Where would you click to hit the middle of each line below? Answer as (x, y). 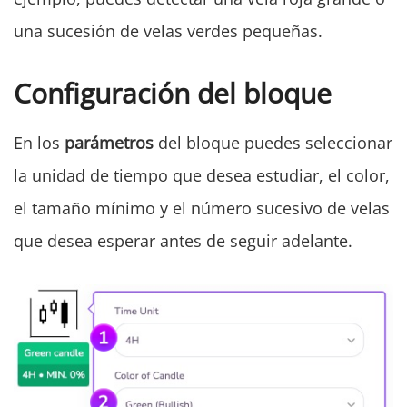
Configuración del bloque (173, 93)
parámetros (109, 142)
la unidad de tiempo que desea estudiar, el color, (202, 175)
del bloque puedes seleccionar (273, 142)
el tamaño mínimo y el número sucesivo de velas (202, 208)
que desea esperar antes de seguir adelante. (183, 240)
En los (39, 142)
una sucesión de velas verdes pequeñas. (168, 30)
